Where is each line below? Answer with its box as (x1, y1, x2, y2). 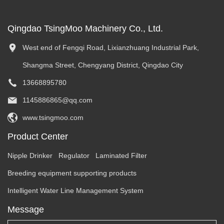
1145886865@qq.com (22, 96, 92, 104)
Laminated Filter (95, 151, 147, 160)
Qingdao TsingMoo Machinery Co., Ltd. (7, 23, 163, 34)
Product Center (7, 131, 68, 142)
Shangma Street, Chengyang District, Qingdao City (22, 61, 183, 69)
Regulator (58, 151, 89, 160)
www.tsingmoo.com (22, 113, 83, 122)
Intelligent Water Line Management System (7, 186, 143, 195)
